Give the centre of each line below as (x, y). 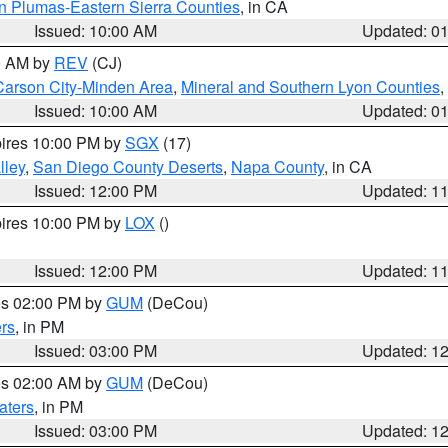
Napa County (277, 166)
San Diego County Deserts (128, 166)
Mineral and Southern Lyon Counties (310, 86)
